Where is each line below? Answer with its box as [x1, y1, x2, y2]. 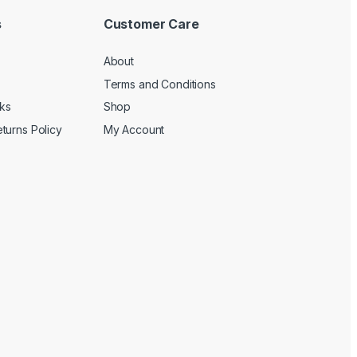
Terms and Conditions [103, 76, 216, 91]
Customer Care [103, 16, 199, 33]
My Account [103, 122, 165, 136]
